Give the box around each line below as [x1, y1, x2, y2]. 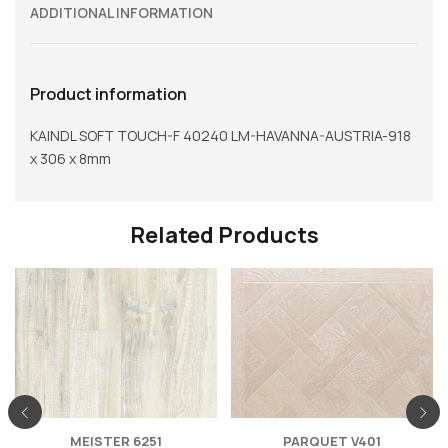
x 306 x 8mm [30, 149, 111, 169]
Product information [30, 83, 187, 106]
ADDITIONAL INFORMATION [30, 3, 213, 23]
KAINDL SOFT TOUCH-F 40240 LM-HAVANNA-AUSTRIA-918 [30, 126, 411, 146]
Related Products [129, 219, 319, 250]
